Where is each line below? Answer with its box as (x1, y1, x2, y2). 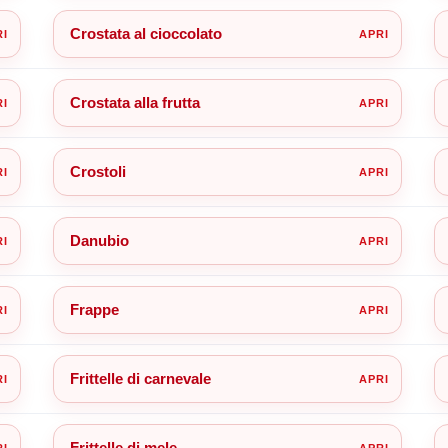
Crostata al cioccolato (69, 24, 222, 42)
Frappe (69, 300, 119, 318)
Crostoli (69, 162, 126, 180)
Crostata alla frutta (69, 93, 200, 111)
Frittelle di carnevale (69, 369, 211, 387)
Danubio (69, 231, 129, 249)
